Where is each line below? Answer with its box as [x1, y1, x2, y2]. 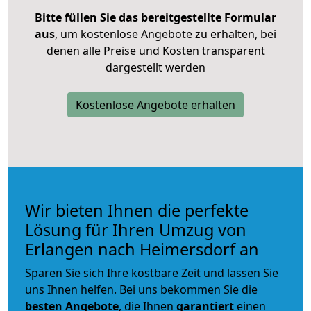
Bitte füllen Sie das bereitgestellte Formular [35, 9, 276, 25]
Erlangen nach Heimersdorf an [25, 237, 259, 260]
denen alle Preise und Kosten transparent [46, 42, 265, 58]
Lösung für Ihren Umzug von [25, 218, 246, 241]
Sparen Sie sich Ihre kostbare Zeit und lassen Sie [25, 264, 278, 280]
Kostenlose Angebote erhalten [76, 96, 235, 112]
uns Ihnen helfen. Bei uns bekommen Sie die [25, 281, 258, 297]
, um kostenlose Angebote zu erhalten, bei [55, 26, 276, 42]
